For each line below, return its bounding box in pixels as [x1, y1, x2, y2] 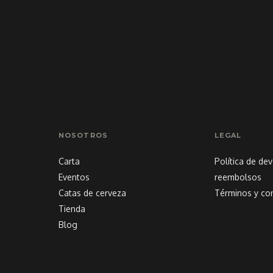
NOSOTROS [58, 131, 108, 140]
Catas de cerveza [58, 188, 126, 199]
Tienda [58, 204, 85, 214]
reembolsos [214, 172, 261, 183]
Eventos [58, 172, 90, 183]
